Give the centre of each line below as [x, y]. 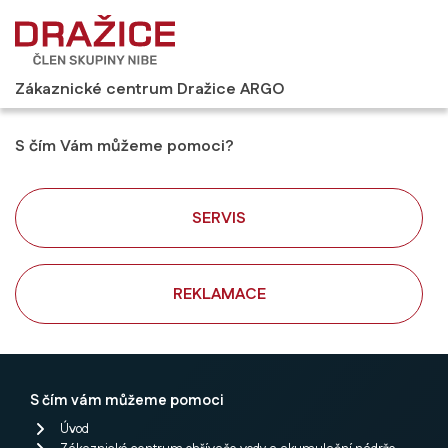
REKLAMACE [219, 294]
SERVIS [219, 218]
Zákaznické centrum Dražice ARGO [150, 89]
